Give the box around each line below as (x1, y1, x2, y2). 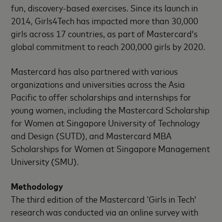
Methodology (11, 180, 63, 192)
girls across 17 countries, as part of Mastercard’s (11, 27, 198, 39)
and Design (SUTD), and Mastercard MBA (11, 129, 172, 141)
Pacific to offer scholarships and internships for (11, 91, 192, 103)
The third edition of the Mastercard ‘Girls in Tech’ (11, 193, 197, 205)
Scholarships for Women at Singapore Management (11, 142, 211, 154)
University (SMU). (11, 155, 79, 167)
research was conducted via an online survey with (11, 206, 199, 218)
